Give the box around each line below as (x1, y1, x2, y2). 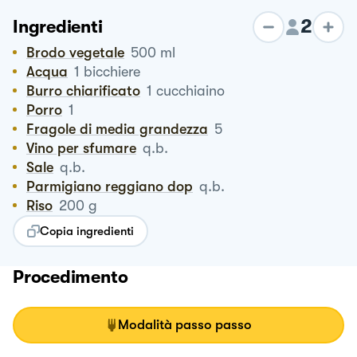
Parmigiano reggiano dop (35, 178, 193, 194)
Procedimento (13, 266, 128, 287)
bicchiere (84, 63, 140, 80)
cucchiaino (156, 82, 225, 99)
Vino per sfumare (34, 139, 136, 156)
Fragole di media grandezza (34, 120, 208, 137)
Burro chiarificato (35, 82, 140, 99)
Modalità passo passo (118, 316, 252, 332)
